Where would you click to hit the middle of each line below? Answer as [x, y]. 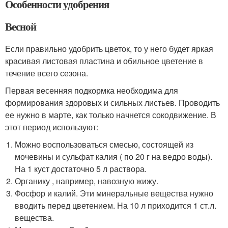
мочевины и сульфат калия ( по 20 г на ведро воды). [114, 156]
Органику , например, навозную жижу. [87, 181]
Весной [21, 26]
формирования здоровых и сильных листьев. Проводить [112, 103]
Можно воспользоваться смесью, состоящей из [104, 144]
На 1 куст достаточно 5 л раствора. [81, 169]
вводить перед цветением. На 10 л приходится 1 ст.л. [116, 205]
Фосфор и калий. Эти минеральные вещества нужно [114, 193]
